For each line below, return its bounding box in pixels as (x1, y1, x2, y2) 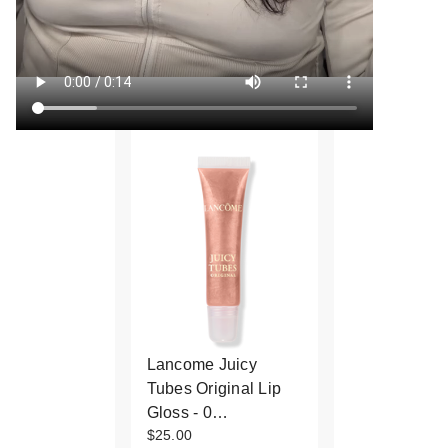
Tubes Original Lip (146, 379, 281, 397)
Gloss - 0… (146, 403, 228, 421)
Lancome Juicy (146, 355, 257, 373)
